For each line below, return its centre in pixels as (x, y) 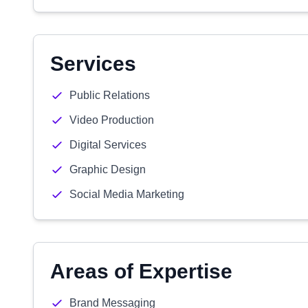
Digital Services (108, 145)
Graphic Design (108, 169)
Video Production (112, 120)
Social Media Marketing (127, 194)
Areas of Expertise (141, 271)
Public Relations (110, 95)
